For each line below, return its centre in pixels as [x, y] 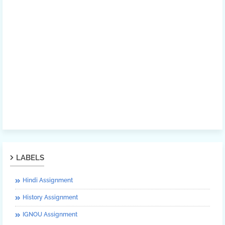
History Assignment [50, 197]
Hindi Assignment [48, 180]
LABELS [30, 157]
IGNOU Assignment [50, 214]
